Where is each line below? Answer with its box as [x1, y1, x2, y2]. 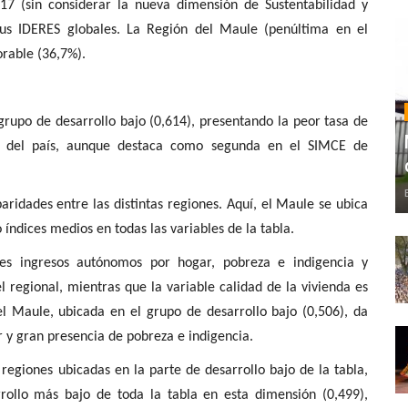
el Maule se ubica [260, 197, 369, 212]
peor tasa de [292, 114, 369, 129]
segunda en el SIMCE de [210, 138, 368, 154]
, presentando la [191, 114, 293, 129]
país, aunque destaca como [24, 138, 211, 154]
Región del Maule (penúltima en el [147, 22, 369, 37]
